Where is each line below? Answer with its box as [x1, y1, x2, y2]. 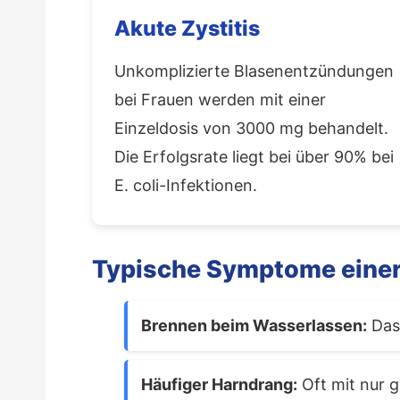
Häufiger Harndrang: [141, 374, 297, 394]
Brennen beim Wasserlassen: [141, 315, 367, 335]
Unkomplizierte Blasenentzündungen [114, 61, 394, 80]
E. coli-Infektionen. [114, 175, 257, 195]
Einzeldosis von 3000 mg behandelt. [114, 118, 388, 137]
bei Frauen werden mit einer [114, 89, 326, 109]
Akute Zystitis [114, 14, 260, 41]
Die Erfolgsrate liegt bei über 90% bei [114, 146, 394, 166]
